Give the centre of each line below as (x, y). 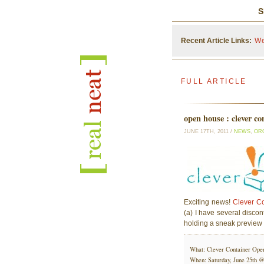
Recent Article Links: (216, 41)
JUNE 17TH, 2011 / (209, 131)
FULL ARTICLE (214, 81)
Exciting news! (208, 202)
